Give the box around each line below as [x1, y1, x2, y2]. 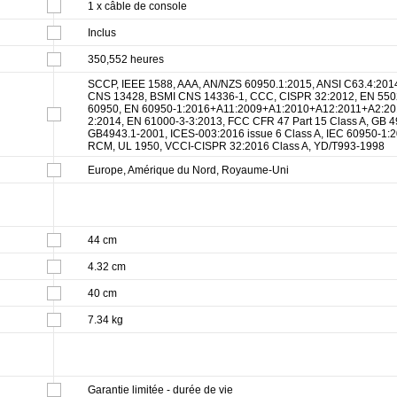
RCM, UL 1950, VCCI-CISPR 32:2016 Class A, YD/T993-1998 [88, 139, 385, 152]
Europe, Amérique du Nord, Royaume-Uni [88, 163, 289, 176]
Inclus [88, 26, 116, 39]
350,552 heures [88, 52, 164, 66]
